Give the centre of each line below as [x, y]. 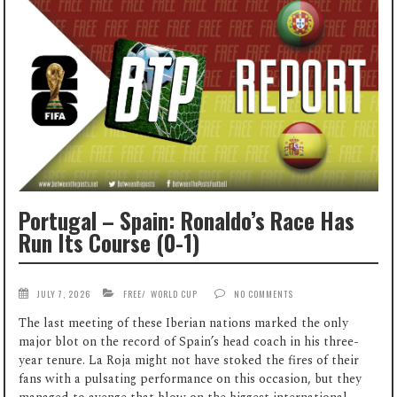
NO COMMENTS [264, 293]
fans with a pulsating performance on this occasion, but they [191, 378]
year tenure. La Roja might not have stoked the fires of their [189, 360]
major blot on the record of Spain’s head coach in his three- [189, 341]
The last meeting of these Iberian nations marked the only [184, 323]
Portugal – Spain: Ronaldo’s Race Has [187, 221]
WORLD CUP [175, 293]
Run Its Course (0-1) [109, 243]
